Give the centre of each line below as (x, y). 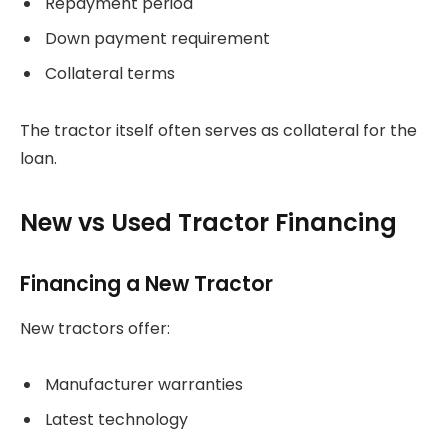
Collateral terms (110, 74)
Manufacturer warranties (144, 385)
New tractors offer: (95, 328)
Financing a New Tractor (146, 284)
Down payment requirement (157, 39)
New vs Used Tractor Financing (208, 223)
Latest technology (116, 420)
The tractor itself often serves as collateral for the (218, 130)
